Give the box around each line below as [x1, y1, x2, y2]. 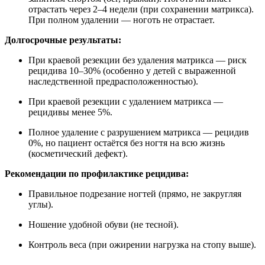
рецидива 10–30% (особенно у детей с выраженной [28, 66, 236, 76]
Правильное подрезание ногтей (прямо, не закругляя [28, 189, 241, 199]
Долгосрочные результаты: [5, 35, 121, 46]
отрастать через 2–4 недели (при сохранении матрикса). [28, 4, 254, 15]
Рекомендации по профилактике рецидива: [5, 169, 189, 179]
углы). [28, 199, 53, 210]
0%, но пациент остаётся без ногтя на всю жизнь [28, 138, 225, 148]
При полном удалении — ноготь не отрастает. [28, 15, 215, 25]
